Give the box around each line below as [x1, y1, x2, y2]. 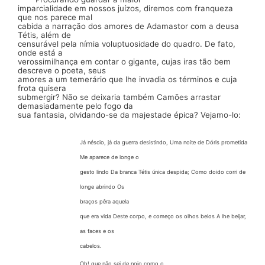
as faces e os [79, 228, 114, 235]
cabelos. [79, 243, 102, 250]
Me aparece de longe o [79, 154, 139, 161]
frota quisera [18, 83, 66, 93]
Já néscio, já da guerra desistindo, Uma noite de [79, 139, 206, 146]
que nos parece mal [18, 12, 92, 22]
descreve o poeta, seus [18, 65, 106, 75]
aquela [112, 198, 129, 205]
